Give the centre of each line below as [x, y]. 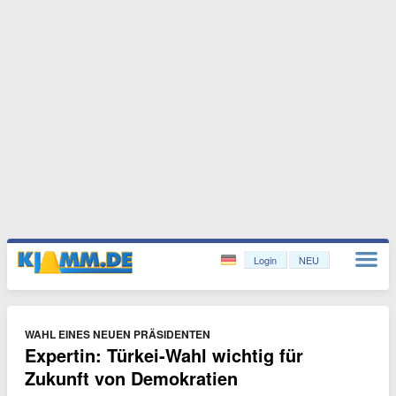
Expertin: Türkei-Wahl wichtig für [164, 355]
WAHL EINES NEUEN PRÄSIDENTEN [118, 334]
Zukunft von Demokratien [131, 378]
